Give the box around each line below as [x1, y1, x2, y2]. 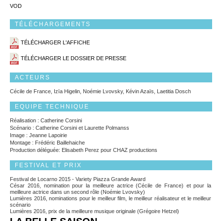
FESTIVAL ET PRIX [15, 162, 82, 169]
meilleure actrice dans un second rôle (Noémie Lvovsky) [10, 189, 145, 195]
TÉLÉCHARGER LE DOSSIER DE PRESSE [21, 55, 126, 62]
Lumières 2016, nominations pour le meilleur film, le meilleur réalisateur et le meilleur [10, 195, 211, 201]
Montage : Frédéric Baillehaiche [10, 140, 85, 146]
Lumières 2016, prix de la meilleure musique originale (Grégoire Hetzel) [10, 208, 179, 214]
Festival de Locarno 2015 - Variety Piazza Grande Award [10, 176, 146, 182]
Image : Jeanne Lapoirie [10, 132, 67, 138]
